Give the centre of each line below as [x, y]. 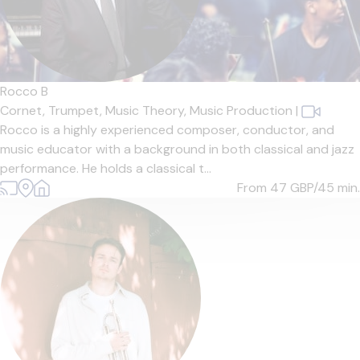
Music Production [241, 110]
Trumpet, [77, 110]
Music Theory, [147, 110]
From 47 [264, 188]
